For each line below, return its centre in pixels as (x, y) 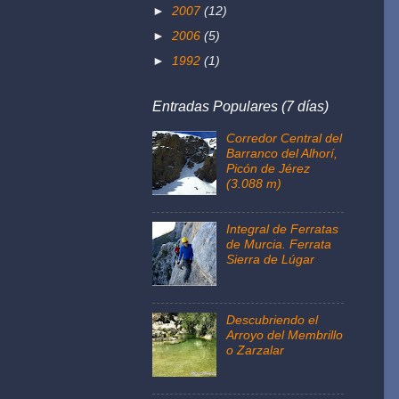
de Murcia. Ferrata (278, 244)
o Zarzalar (255, 350)
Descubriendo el (272, 319)
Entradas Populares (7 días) (240, 106)
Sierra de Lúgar (270, 259)
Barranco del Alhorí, (281, 153)
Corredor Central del (284, 138)
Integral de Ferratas (282, 228)
